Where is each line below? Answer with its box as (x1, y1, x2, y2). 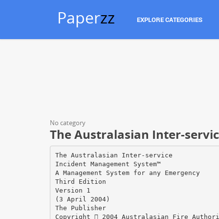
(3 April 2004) (55, 195, 110, 203)
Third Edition (55, 177, 106, 185)
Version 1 (55, 186, 90, 194)
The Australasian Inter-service (55, 151, 173, 159)
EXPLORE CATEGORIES (137, 15, 202, 24)
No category (50, 118, 86, 127)
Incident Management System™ (55, 160, 161, 168)
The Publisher (55, 204, 106, 212)
